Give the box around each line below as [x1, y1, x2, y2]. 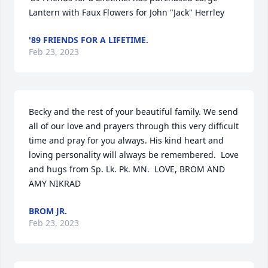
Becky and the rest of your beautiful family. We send [29, 106, 238, 117]
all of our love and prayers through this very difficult [29, 120, 239, 132]
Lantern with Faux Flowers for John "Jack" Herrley [29, 7, 224, 18]
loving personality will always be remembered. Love [29, 149, 239, 160]
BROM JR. [29, 205, 67, 217]
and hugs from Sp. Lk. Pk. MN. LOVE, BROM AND [29, 163, 225, 175]
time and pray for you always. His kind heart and [29, 135, 224, 146]
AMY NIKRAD [29, 178, 81, 189]
